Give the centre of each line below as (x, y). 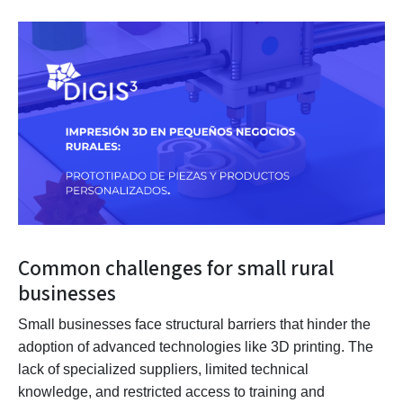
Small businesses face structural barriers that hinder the (194, 324)
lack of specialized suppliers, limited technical (163, 369)
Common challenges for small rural (176, 268)
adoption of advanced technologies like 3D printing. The (196, 346)
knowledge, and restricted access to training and (171, 391)
